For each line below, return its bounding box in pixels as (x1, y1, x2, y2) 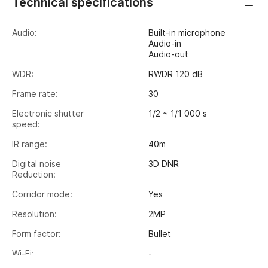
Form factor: (12, 229, 61, 239)
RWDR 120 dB (148, 69, 203, 79)
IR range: (12, 139, 47, 149)
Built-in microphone (148, 28, 226, 38)
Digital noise (12, 159, 61, 169)
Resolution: (12, 209, 57, 219)
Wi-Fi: (12, 248, 34, 258)
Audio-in (148, 38, 182, 48)
